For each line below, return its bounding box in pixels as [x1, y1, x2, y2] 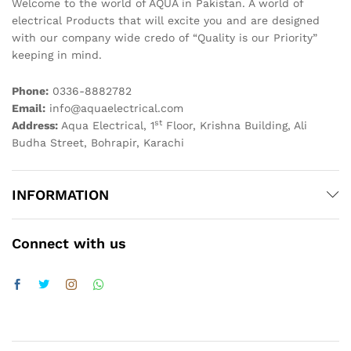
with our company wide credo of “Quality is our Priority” [12, 31, 317, 45]
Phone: [12, 85, 49, 98]
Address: [12, 119, 61, 132]
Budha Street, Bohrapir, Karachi [12, 136, 184, 150]
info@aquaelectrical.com [45, 102, 183, 115]
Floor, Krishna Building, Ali [162, 119, 307, 132]
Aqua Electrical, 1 [61, 119, 154, 132]
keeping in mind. [12, 49, 102, 62]
